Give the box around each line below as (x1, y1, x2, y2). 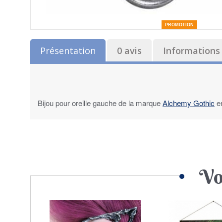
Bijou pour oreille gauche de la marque (38, 97, 163, 108)
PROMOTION (165, 22, 194, 27)
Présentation (40, 44, 96, 56)
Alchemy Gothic (163, 97, 215, 108)
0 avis (117, 44, 142, 56)
